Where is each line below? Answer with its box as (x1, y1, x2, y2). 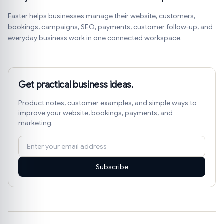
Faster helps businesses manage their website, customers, (8, 11, 195, 21)
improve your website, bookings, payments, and (18, 108, 173, 118)
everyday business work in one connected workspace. (8, 33, 182, 43)
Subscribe (95, 162, 128, 172)
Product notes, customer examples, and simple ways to (18, 98, 197, 108)
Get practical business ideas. (18, 79, 133, 91)
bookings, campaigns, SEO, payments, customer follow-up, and (8, 22, 213, 32)
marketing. (18, 118, 53, 128)
